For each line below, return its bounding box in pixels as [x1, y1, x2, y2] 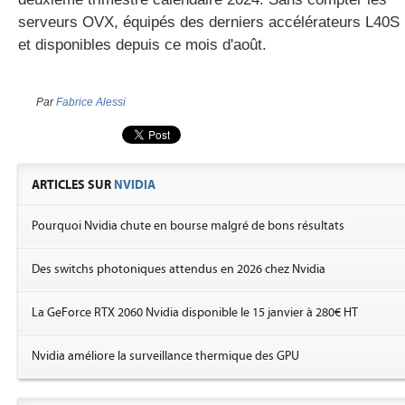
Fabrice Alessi [56, 97, 126, 108]
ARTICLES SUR [32, 177, 114, 193]
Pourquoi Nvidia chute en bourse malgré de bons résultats [32, 219, 344, 233]
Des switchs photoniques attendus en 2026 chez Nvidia [32, 262, 325, 277]
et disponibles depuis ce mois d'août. [18, 36, 267, 53]
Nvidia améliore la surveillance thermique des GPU [32, 349, 299, 363]
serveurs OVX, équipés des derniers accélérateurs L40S [18, 14, 400, 31]
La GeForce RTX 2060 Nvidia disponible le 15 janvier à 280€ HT [32, 306, 358, 320]
